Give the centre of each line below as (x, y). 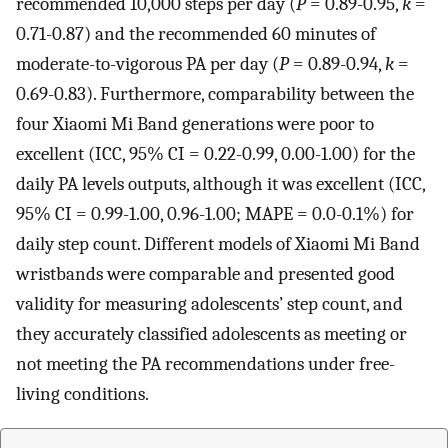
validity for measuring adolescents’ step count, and (209, 304)
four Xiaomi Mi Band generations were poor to (195, 124)
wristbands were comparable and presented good (205, 274)
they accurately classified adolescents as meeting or (211, 334)
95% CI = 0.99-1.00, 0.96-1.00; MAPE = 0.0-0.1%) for (215, 214)
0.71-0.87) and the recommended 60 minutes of (196, 34)
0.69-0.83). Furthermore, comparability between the (215, 94)
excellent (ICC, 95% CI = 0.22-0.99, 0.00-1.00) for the (215, 154)
